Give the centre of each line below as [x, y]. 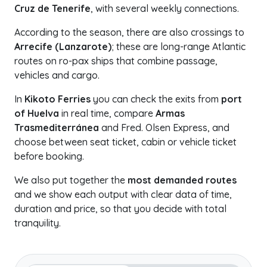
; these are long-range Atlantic [178, 46]
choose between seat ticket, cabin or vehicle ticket [125, 142]
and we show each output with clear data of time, [123, 194]
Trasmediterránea [57, 128]
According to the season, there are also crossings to [129, 32]
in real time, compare [107, 113]
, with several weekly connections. [165, 8]
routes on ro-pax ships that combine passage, [116, 61]
